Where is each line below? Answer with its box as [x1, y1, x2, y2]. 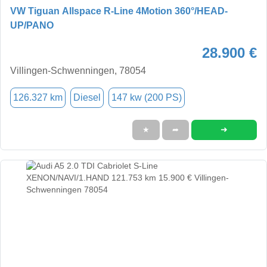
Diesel [73, 92, 101, 103]
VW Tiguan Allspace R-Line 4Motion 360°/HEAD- [10, 5, 228, 16]
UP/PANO [10, 20, 54, 30]
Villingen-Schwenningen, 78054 [10, 65, 146, 76]
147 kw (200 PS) [111, 92, 182, 103]
